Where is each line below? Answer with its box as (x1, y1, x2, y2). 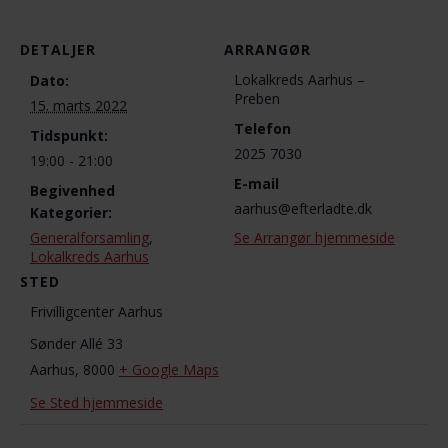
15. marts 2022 (30, 96, 127, 115)
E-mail (234, 174, 279, 193)
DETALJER (20, 40, 96, 59)
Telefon (234, 119, 291, 138)
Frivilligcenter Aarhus (30, 302, 163, 321)
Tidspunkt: (30, 126, 108, 145)
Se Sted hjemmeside (30, 393, 163, 412)
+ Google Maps (119, 360, 219, 379)
